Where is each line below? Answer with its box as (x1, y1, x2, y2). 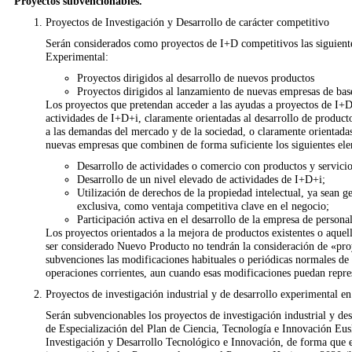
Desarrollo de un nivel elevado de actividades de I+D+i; (76, 173, 325, 185)
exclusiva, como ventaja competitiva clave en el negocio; (76, 200, 329, 212)
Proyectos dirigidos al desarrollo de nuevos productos (76, 71, 314, 84)
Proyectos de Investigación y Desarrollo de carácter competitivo (45, 16, 329, 28)
